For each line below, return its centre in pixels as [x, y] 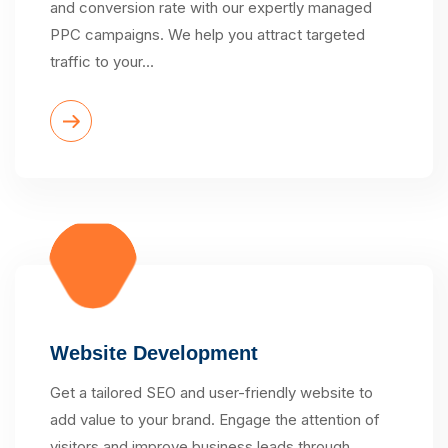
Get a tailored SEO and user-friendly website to [211, 392]
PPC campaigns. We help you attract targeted [207, 35]
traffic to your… [102, 62]
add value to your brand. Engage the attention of [215, 419]
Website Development [154, 352]
